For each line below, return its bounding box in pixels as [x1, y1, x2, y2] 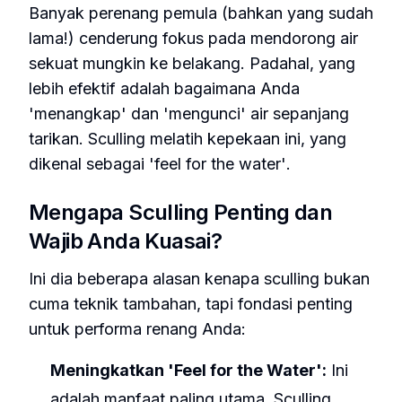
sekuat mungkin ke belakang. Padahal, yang [29, 54, 355, 73]
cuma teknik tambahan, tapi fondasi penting [29, 294, 353, 313]
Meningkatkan [50, 361, 168, 380]
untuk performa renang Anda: [29, 319, 246, 338]
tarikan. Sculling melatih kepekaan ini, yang [29, 129, 346, 148]
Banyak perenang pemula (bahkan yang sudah [29, 4, 373, 22]
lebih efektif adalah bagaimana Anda [29, 79, 300, 98]
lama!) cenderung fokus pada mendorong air [29, 29, 358, 48]
